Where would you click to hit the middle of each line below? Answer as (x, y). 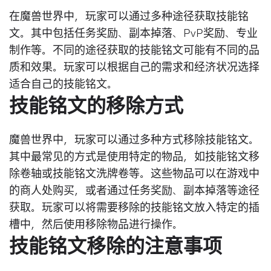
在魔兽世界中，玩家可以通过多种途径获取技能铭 (129, 17)
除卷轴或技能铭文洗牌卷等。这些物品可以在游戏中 (134, 174)
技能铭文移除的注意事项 (116, 247)
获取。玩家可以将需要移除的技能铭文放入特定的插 (134, 208)
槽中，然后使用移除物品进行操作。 (96, 225)
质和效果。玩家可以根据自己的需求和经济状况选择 (134, 68)
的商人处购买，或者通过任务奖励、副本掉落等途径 (134, 191)
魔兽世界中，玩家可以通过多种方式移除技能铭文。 (134, 140)
